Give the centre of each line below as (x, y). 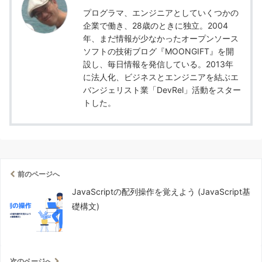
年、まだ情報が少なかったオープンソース (161, 38)
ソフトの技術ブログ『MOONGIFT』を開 (158, 51)
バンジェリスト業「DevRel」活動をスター (162, 89)
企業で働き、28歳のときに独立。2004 (156, 25)
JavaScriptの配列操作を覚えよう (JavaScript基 (161, 191)
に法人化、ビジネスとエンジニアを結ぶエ (161, 77)
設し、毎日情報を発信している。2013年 (158, 64)
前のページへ (39, 174)
